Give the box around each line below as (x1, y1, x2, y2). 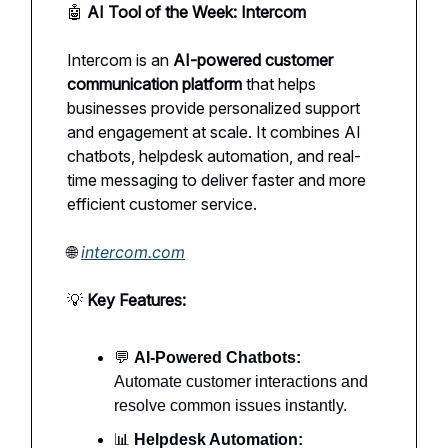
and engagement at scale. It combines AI (67, 121, 361, 142)
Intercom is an (67, 49, 173, 70)
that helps (242, 73, 316, 94)
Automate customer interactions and (114, 372, 368, 390)
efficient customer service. (67, 193, 257, 214)
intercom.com (81, 241, 185, 262)
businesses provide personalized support (67, 97, 360, 118)
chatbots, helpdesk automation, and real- (67, 145, 361, 166)
